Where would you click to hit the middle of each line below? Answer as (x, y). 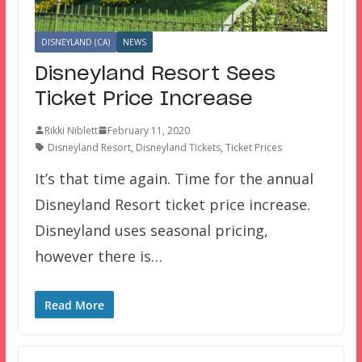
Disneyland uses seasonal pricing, (151, 230)
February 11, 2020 (148, 130)
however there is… (98, 256)
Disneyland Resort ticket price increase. (172, 204)
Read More (74, 305)
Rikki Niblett (71, 130)
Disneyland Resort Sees (155, 74)
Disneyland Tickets (178, 147)
